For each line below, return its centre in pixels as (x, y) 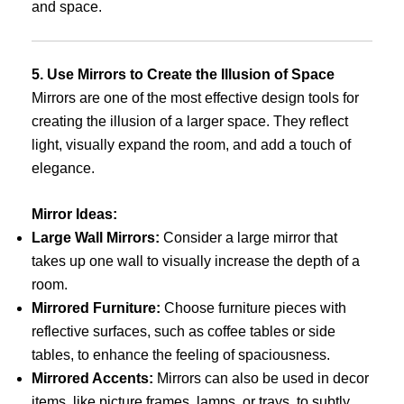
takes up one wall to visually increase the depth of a (196, 262)
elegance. (63, 168)
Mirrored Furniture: (96, 308)
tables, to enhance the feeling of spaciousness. (181, 355)
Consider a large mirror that (248, 238)
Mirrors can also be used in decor (261, 379)
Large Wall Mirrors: (96, 238)
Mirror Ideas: (74, 215)
